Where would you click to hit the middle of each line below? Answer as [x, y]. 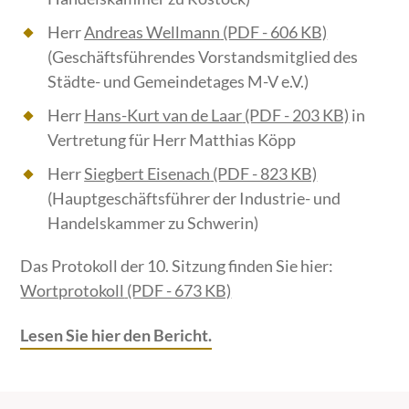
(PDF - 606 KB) [274, 31]
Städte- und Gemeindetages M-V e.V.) [178, 81]
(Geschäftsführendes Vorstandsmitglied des [203, 56]
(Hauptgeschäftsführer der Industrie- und [194, 198]
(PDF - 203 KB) [296, 115]
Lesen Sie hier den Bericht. [116, 335]
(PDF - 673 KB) [178, 290]
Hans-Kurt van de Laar [163, 115]
